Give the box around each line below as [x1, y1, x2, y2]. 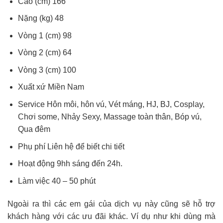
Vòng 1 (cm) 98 [17, 31, 72, 40]
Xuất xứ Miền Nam [17, 83, 84, 92]
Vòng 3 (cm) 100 [17, 65, 76, 74]
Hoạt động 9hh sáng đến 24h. [17, 159, 124, 168]
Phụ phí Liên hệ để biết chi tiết [17, 142, 124, 151]
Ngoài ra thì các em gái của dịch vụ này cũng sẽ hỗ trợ [7, 199, 216, 208]
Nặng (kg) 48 [17, 14, 64, 23]
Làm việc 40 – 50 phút [17, 176, 96, 185]
